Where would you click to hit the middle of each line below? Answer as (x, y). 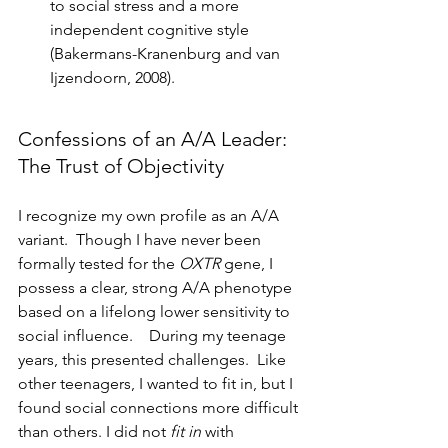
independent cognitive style (151, 29)
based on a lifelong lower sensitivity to (156, 311)
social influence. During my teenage (154, 335)
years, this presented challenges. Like (154, 359)
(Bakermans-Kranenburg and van (167, 53)
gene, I (248, 263)
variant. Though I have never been (141, 239)
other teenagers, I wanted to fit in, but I (157, 383)
